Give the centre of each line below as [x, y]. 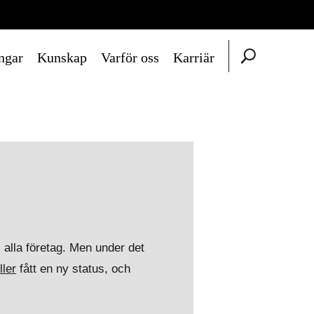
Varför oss [130, 57]
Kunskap [62, 57]
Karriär [194, 57]
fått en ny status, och [73, 269]
